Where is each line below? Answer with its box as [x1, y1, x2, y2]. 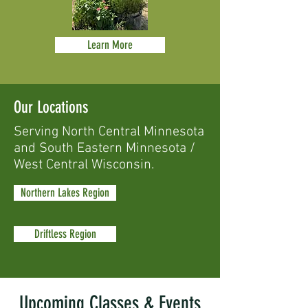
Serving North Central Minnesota [14, 124, 204, 140]
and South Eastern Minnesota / [14, 140, 195, 157]
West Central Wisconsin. [14, 157, 154, 173]
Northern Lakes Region [21, 186, 109, 199]
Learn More [87, 38, 133, 52]
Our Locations [14, 98, 88, 117]
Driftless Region [34, 227, 96, 241]
